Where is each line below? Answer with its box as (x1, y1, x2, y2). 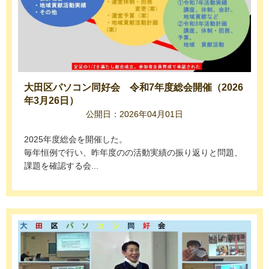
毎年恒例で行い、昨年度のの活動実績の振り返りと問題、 (24, 147, 243, 157)
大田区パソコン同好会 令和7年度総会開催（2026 (24, 82, 243, 92)
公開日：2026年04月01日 (86, 109, 183, 119)
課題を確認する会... (24, 160, 98, 171)
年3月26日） (24, 95, 79, 106)
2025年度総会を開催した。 (24, 134, 127, 144)
